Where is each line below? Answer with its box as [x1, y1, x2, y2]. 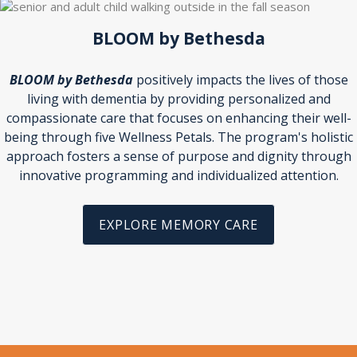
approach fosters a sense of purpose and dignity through [6, 147, 351, 165]
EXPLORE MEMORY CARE [99, 216, 258, 233]
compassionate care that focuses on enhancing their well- [6, 109, 351, 127]
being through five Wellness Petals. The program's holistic [4, 128, 353, 146]
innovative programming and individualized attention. [18, 167, 339, 184]
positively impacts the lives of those [132, 71, 348, 88]
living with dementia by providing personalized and [26, 90, 331, 108]
